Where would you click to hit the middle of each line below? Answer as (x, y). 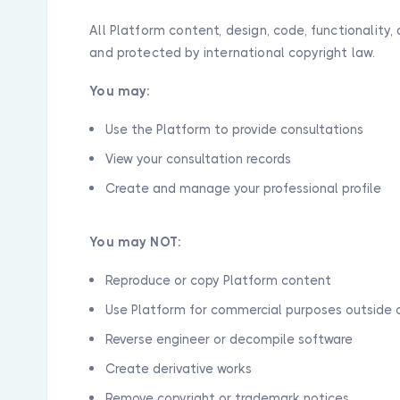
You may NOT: (136, 242)
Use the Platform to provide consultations (235, 129)
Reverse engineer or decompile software (229, 339)
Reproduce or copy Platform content (219, 280)
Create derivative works (179, 369)
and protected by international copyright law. (233, 53)
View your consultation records (199, 159)
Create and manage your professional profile (244, 188)
